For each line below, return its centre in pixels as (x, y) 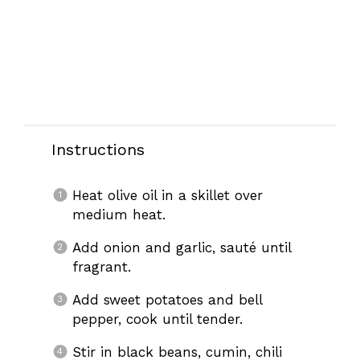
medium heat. (119, 215)
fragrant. (101, 267)
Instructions (98, 150)
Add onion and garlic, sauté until (181, 248)
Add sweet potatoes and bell (167, 300)
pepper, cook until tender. (157, 319)
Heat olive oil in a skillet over (167, 196)
